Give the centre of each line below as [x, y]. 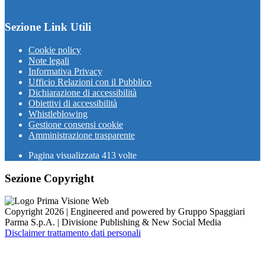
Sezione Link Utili [48, 27]
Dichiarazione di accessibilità [83, 93]
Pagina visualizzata [65, 155]
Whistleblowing [58, 114]
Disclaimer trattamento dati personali [73, 233]
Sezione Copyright [49, 178]
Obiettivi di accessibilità [73, 103]
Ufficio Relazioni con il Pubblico [90, 82]
